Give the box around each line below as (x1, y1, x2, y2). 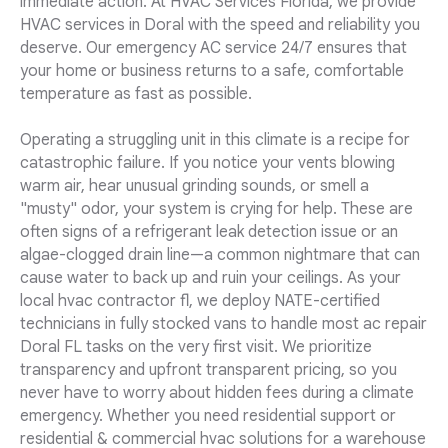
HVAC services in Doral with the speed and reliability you (20, 15, 420, 36)
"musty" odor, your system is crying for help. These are (20, 199, 413, 220)
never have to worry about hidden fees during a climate (20, 383, 414, 404)
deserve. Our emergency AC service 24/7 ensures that (20, 38, 407, 59)
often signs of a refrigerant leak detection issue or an (20, 222, 398, 243)
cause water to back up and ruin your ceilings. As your (20, 268, 401, 289)
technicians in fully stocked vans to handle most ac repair (20, 314, 427, 335)
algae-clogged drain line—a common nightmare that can (20, 245, 420, 266)
